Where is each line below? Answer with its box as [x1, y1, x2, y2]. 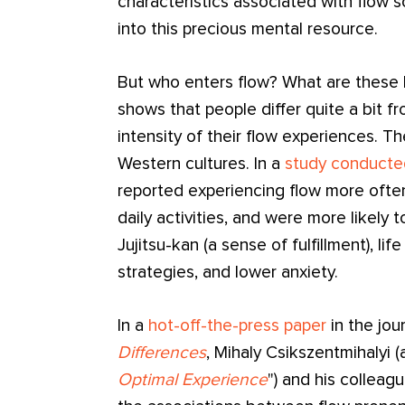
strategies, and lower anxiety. [118, 264, 339, 282]
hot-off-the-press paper [148, 317, 327, 335]
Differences [118, 344, 207, 363]
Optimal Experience [118, 372, 268, 390]
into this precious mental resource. [118, 21, 379, 39]
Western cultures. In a [118, 155, 286, 174]
